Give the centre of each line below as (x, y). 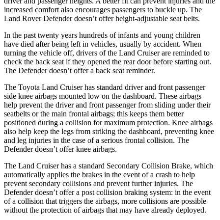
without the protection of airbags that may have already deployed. (105, 210)
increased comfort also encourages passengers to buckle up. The (103, 9)
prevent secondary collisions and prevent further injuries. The (98, 183)
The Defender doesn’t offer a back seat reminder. (80, 70)
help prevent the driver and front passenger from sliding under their (107, 105)
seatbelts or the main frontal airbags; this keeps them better (94, 113)
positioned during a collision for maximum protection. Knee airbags (108, 122)
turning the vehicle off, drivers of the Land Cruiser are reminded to (107, 53)
